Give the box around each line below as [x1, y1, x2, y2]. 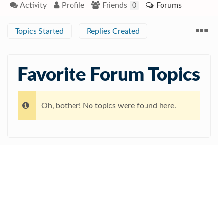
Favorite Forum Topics [18, 66, 200, 84]
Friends [102, 1, 129, 9]
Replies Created [87, 27, 140, 35]
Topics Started [15, 27, 64, 35]
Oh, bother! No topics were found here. [41, 102, 176, 109]
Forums [156, 1, 182, 9]
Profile [62, 1, 84, 9]
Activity [20, 1, 47, 9]
